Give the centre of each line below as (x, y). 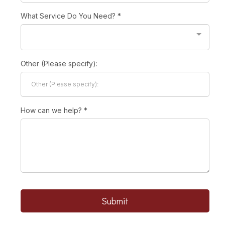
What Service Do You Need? (69, 16)
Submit (115, 201)
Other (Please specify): (59, 63)
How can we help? (52, 110)
